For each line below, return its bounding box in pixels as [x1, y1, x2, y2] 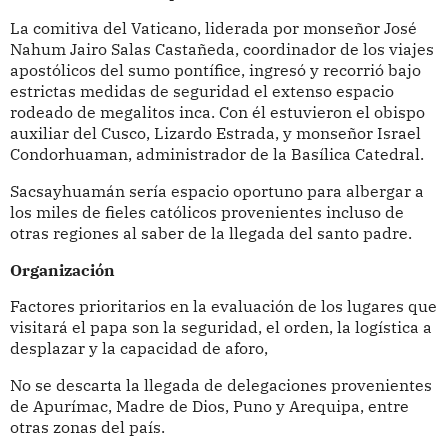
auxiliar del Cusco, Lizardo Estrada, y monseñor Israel [9, 123, 421, 144]
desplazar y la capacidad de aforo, [9, 338, 268, 359]
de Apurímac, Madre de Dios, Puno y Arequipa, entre [9, 395, 409, 416]
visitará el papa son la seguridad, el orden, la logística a [9, 317, 432, 338]
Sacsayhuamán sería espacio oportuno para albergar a [9, 181, 424, 202]
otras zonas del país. [9, 416, 165, 437]
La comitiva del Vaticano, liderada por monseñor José [9, 18, 417, 39]
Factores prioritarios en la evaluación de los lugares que [9, 296, 437, 317]
